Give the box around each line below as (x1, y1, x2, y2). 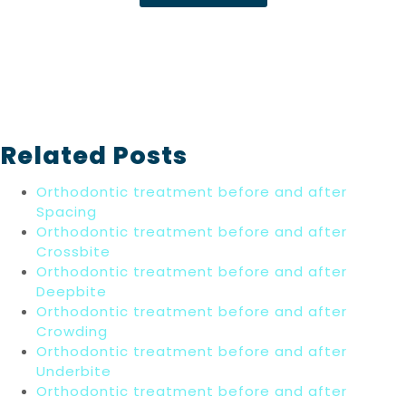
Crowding (36, 321, 108, 341)
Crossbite (36, 241, 111, 261)
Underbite (36, 361, 111, 381)
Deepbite (36, 281, 107, 301)
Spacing (36, 201, 97, 221)
